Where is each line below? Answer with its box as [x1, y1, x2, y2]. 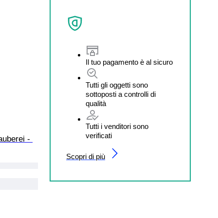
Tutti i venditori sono [86, 122, 148, 130]
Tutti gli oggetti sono [86, 80, 148, 89]
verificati [86, 131, 112, 140]
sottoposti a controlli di [86, 90, 156, 98]
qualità [86, 99, 106, 108]
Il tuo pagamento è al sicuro [86, 57, 173, 66]
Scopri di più [66, 152, 105, 161]
